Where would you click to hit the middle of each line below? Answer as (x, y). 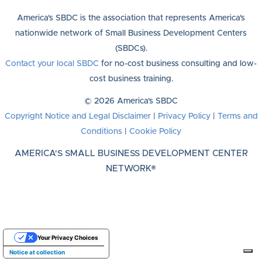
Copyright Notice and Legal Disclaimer (77, 116)
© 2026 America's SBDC (131, 101)
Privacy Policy (184, 116)
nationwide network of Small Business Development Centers (131, 33)
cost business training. (131, 79)
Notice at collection (37, 252)
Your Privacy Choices (68, 237)
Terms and (237, 116)
